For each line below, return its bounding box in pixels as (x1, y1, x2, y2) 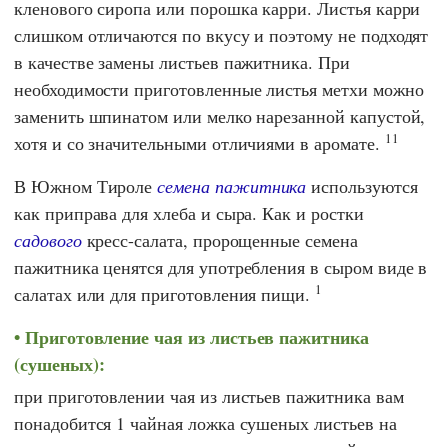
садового (14, 227, 82, 252)
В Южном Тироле (14, 173, 158, 198)
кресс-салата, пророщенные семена (81, 227, 358, 252)
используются (306, 173, 418, 198)
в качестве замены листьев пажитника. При (14, 49, 350, 74)
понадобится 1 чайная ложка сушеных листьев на (14, 411, 397, 436)
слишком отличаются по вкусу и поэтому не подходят (14, 22, 429, 47)
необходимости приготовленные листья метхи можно (14, 76, 424, 101)
